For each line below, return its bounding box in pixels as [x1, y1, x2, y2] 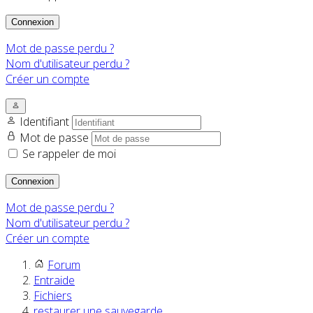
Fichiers [34, 288, 72, 304]
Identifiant [20, 114, 72, 130]
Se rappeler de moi [22, 146, 116, 162]
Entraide [34, 272, 75, 289]
